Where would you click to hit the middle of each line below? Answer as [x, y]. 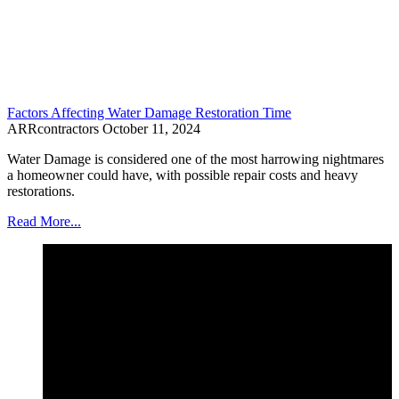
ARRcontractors [55, 128]
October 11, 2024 [151, 128]
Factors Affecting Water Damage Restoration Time [149, 112]
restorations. [41, 191]
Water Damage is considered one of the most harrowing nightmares [195, 159]
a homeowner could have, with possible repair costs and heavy [183, 175]
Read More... [44, 221]
